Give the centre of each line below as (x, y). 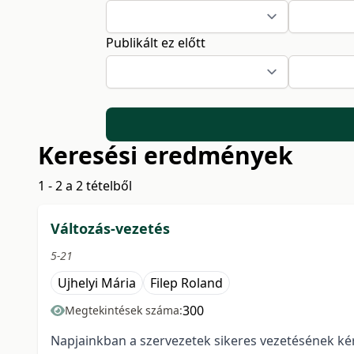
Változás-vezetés (110, 229)
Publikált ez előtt (156, 43)
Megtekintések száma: (124, 311)
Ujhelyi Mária (97, 283)
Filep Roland (186, 283)
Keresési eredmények (166, 156)
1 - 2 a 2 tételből (85, 186)
